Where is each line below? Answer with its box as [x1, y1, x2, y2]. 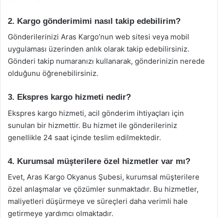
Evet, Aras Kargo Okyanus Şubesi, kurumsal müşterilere [8, 172, 200, 182]
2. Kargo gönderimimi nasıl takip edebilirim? [8, 16, 181, 26]
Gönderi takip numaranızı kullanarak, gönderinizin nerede [8, 56, 205, 66]
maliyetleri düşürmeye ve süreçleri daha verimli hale [8, 197, 188, 206]
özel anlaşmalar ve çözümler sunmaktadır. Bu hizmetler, [8, 184, 199, 194]
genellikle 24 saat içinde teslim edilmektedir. [8, 132, 161, 142]
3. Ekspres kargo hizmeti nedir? [8, 92, 131, 102]
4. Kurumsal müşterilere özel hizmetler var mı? [8, 156, 190, 166]
